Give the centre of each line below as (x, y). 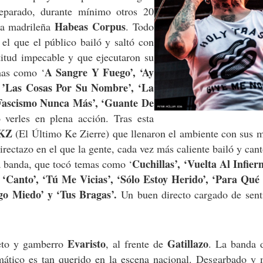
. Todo (139, 27)
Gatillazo (188, 243)
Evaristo (86, 243)
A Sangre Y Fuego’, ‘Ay (99, 73)
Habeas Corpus (90, 27)
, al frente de (136, 243)
